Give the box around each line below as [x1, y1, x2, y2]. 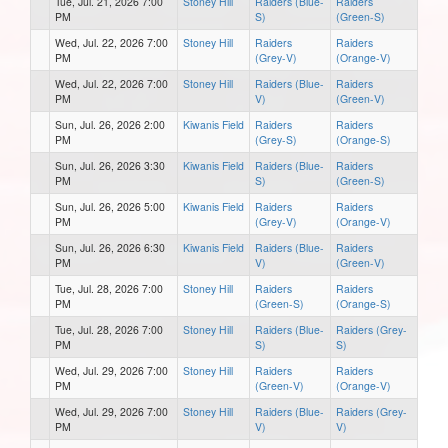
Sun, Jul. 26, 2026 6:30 [55, 239, 165, 255]
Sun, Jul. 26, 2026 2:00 [55, 116, 165, 132]
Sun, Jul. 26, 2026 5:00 [55, 198, 165, 214]
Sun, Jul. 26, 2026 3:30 [55, 157, 165, 173]
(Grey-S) [255, 131, 297, 147]
